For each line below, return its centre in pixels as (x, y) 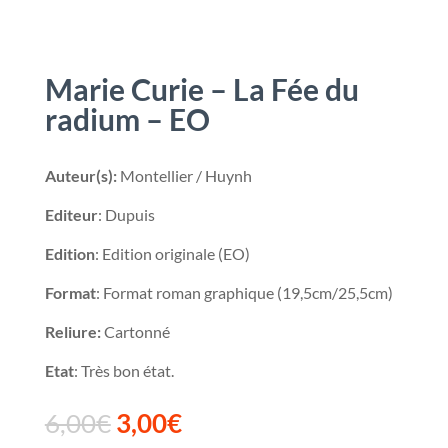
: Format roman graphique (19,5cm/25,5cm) (244, 293)
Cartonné (135, 332)
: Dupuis (126, 215)
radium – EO (127, 119)
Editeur (71, 215)
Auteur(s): (80, 176)
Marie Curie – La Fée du (201, 89)
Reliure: (72, 332)
